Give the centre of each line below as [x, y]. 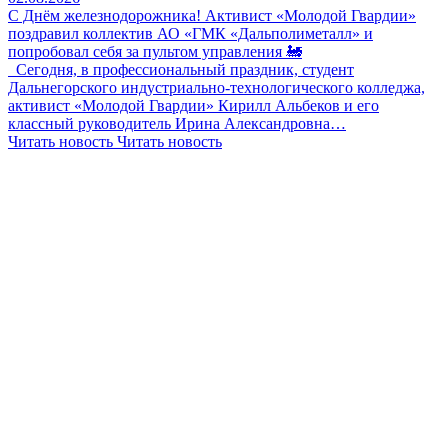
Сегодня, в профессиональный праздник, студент [181, 69]
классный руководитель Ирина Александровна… [177, 123]
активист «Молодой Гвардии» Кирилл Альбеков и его [193, 105]
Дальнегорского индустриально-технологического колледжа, [216, 87]
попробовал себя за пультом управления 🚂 [155, 51]
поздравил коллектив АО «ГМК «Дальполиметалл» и [190, 33]
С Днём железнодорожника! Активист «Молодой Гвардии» [212, 15]
